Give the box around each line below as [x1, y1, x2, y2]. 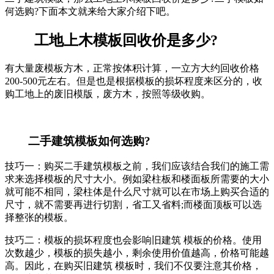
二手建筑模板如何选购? [5, 134, 150, 147]
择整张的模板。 [5, 212, 73, 223]
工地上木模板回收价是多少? [5, 32, 218, 48]
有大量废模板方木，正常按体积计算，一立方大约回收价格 [5, 62, 259, 73]
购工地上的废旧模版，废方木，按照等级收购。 [5, 88, 210, 99]
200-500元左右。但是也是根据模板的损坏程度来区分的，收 [5, 75, 262, 86]
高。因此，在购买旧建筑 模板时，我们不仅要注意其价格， [5, 261, 262, 272]
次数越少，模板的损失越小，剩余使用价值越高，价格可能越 [5, 248, 269, 259]
